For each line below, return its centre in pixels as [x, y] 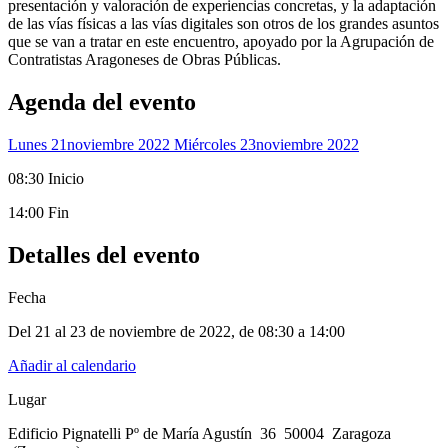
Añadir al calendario [72, 365]
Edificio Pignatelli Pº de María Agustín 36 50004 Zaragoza [199, 433]
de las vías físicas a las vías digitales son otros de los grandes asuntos [223, 24]
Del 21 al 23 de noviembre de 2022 [119, 331]
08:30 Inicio [46, 179]
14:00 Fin [38, 213]
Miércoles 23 [215, 145]
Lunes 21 [37, 145]
